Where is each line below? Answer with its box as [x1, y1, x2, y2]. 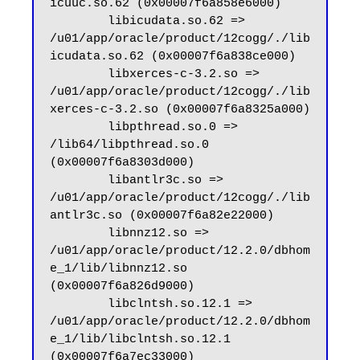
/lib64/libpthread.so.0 [50, 138, 209, 153]
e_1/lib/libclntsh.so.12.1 [50, 333, 231, 347]
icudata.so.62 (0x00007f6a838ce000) [50, 50, 296, 64]
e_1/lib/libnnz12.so [50, 262, 187, 276]
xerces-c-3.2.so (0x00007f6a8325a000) [50, 103, 310, 117]
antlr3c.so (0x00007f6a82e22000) [50, 209, 274, 223]
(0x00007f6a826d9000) [50, 280, 194, 294]
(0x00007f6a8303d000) [50, 156, 194, 170]
